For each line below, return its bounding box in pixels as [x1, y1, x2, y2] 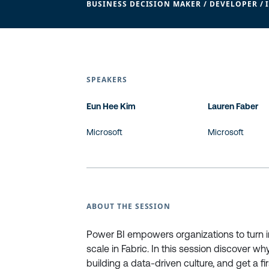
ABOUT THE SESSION [86, 201, 171, 211]
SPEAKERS [86, 74, 127, 85]
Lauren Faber [208, 101, 259, 111]
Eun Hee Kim [86, 101, 136, 111]
